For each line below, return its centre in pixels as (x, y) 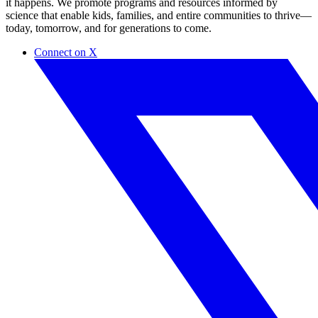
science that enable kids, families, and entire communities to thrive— (159, 15)
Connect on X (66, 52)
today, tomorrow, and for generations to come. (109, 28)
